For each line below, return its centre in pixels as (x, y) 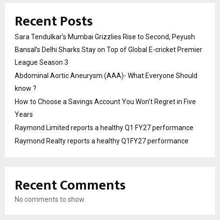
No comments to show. (50, 200)
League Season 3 (41, 63)
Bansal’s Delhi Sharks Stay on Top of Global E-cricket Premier (109, 50)
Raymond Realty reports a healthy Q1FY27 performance (102, 141)
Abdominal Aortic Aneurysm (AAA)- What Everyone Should (106, 76)
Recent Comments (70, 186)
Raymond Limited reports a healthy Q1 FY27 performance (104, 128)
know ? (26, 89)
